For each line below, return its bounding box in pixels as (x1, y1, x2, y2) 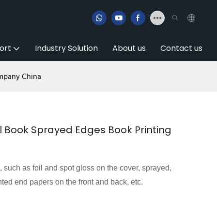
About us (112, 43, 146, 54)
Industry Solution (35, 43, 98, 54)
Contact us (160, 43, 202, 54)
